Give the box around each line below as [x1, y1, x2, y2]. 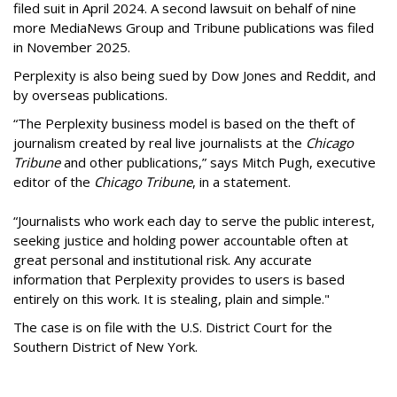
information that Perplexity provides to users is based [13, 269, 345, 288]
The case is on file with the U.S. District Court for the [13, 317, 332, 336]
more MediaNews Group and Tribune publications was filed [13, 18, 374, 36]
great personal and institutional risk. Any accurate [13, 250, 312, 269]
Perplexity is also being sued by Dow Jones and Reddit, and [13, 66, 376, 84]
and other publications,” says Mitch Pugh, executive [60, 152, 376, 171]
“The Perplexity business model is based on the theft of [13, 113, 354, 132]
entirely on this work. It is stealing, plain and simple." [13, 289, 330, 307]
